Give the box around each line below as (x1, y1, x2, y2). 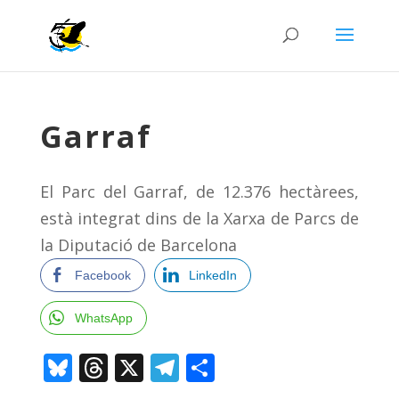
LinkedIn (188, 268, 237, 282)
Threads (107, 348, 216, 387)
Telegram (178, 348, 305, 387)
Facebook (74, 268, 131, 282)
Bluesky (71, 348, 174, 387)
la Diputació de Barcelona (39, 234, 237, 256)
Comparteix (214, 348, 370, 387)
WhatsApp (74, 311, 133, 325)
